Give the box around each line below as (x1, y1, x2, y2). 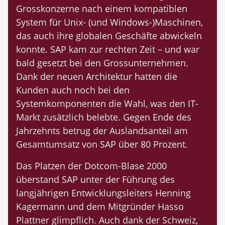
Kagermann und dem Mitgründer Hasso (16, 200, 184, 213)
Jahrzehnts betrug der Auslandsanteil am (16, 125, 188, 137)
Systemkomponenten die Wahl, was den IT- (16, 97, 198, 110)
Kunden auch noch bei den (16, 84, 130, 96)
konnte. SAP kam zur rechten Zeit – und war (16, 43, 199, 56)
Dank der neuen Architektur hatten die (16, 70, 177, 83)
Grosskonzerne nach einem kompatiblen (16, 3, 187, 15)
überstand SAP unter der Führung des (16, 173, 175, 186)
